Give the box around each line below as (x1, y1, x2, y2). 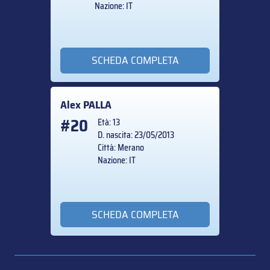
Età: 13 (98, 115, 120, 129)
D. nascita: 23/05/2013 (98, 128, 174, 142)
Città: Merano (98, 140, 144, 154)
